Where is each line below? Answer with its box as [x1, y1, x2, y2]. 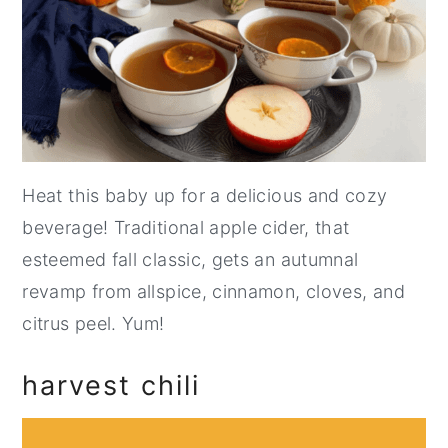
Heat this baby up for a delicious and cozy [22, 184, 388, 206]
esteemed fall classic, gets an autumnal [22, 248, 359, 270]
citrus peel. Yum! [22, 312, 165, 334]
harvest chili [22, 368, 201, 402]
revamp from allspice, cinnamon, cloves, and [22, 280, 405, 302]
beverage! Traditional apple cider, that [22, 216, 350, 238]
